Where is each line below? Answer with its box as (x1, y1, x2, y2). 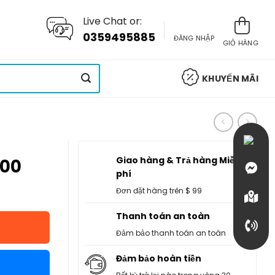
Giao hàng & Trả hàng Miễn (116, 154, 241, 166)
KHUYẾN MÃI (202, 72, 258, 85)
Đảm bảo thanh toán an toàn (116, 228, 226, 238)
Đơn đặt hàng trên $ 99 (116, 185, 202, 196)
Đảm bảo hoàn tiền (116, 252, 201, 265)
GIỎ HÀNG (222, 38, 258, 48)
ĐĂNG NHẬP (173, 33, 214, 43)
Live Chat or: (82, 14, 142, 28)
